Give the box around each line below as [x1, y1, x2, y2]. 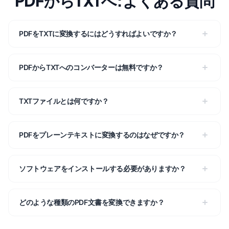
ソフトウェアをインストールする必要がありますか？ [19, 164, 186, 173]
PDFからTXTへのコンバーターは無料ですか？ [19, 63, 164, 72]
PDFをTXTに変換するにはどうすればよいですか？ [19, 29, 177, 38]
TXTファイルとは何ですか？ [19, 97, 109, 105]
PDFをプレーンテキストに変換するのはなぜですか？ [19, 130, 185, 139]
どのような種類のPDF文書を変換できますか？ [19, 198, 165, 207]
